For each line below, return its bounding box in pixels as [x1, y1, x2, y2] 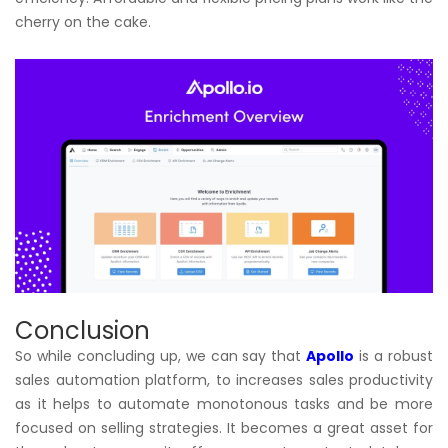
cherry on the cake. [15, 11, 151, 32]
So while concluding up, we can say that [15, 346, 307, 367]
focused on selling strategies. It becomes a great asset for [15, 418, 433, 439]
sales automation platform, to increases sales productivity [15, 370, 433, 391]
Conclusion [15, 314, 150, 348]
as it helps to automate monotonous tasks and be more [15, 394, 433, 415]
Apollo [306, 346, 355, 367]
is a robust [354, 346, 434, 367]
